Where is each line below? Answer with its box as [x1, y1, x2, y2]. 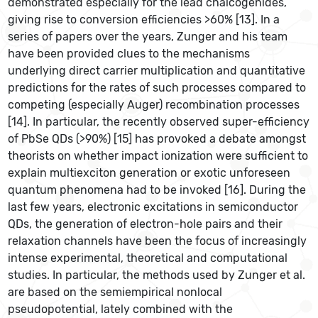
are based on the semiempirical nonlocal [8, 285, 223, 300]
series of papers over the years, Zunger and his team [8, 30, 288, 44]
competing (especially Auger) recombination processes [8, 98, 300, 112]
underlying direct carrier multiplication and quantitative [8, 64, 306, 78]
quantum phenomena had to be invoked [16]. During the [8, 183, 307, 197]
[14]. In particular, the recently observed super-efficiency [8, 115, 310, 129]
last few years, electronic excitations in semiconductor [8, 200, 299, 214]
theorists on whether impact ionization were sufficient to [8, 149, 309, 163]
